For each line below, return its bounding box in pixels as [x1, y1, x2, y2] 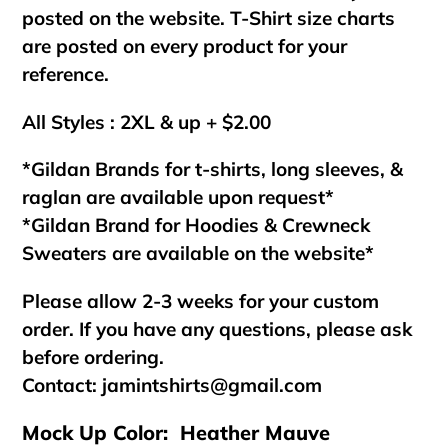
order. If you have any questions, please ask [22, 316, 412, 341]
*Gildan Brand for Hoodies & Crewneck [22, 213, 370, 238]
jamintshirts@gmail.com [102, 372, 322, 397]
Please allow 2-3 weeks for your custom [22, 288, 379, 313]
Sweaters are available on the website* [22, 241, 374, 266]
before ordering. [22, 344, 164, 369]
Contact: [22, 372, 97, 397]
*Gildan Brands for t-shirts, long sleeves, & [22, 157, 403, 182]
